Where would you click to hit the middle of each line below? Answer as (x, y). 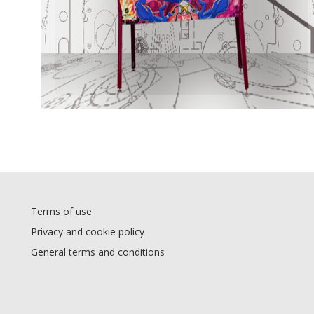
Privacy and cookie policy (88, 232)
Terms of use (61, 211)
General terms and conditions (98, 252)
